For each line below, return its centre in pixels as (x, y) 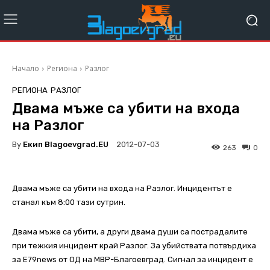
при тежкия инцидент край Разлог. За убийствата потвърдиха (134, 246)
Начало (26, 69)
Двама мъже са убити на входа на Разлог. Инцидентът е (122, 189)
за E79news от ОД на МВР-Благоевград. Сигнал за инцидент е (133, 260)
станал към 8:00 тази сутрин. (69, 202)
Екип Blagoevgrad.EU (66, 144)
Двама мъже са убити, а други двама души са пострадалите (130, 232)
